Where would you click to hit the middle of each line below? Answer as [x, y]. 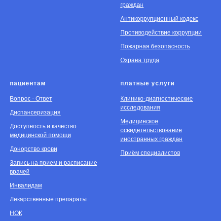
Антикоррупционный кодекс [159, 19]
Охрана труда [140, 60]
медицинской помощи [40, 135]
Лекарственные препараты [48, 200]
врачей [20, 172]
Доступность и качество [43, 127]
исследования [140, 108]
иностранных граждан [151, 139]
